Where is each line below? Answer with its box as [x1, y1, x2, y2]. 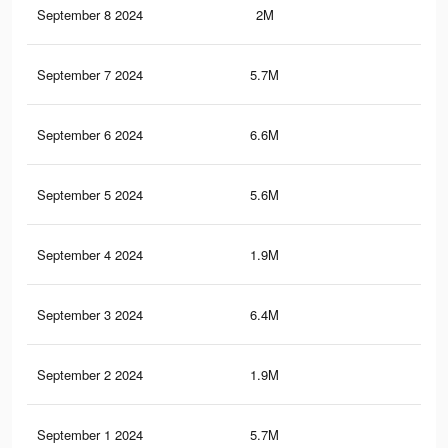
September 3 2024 [37, 305, 143, 325]
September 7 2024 [37, 65, 143, 85]
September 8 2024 [37, 5, 143, 25]
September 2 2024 [37, 365, 143, 385]
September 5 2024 [37, 185, 143, 205]
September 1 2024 [37, 425, 143, 445]
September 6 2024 [37, 125, 143, 145]
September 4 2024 [37, 245, 143, 265]
